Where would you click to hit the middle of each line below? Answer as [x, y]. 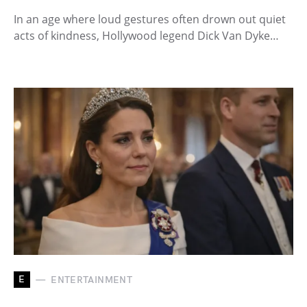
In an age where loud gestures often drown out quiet [150, 20]
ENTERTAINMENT [91, 280]
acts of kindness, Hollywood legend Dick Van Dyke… [146, 36]
